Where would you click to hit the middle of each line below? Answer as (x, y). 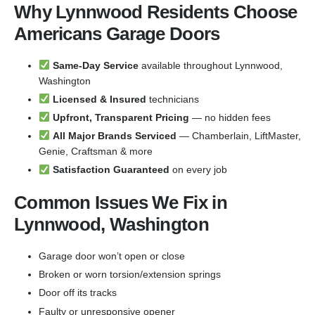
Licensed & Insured (99, 99)
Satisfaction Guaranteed (111, 170)
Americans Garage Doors (117, 33)
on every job (198, 170)
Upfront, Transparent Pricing (121, 117)
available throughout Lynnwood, (210, 65)
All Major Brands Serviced (114, 136)
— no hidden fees (230, 117)
